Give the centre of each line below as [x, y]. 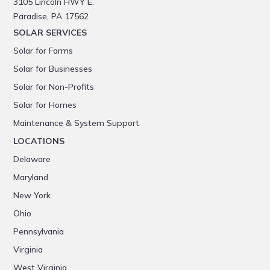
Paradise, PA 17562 [51, 17]
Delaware [32, 159]
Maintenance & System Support [77, 123]
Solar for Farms [43, 51]
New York [32, 196]
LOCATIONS [39, 141]
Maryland [31, 177]
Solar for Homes [45, 105]
